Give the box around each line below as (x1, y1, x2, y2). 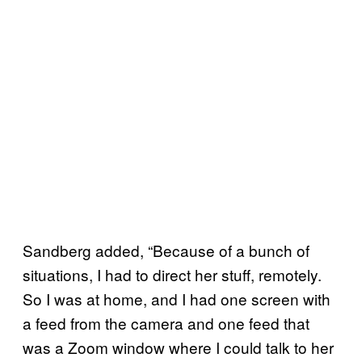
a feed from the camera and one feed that (23, 311, 309, 334)
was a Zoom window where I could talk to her (23, 335, 334, 358)
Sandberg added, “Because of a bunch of (23, 238, 309, 261)
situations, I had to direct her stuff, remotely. (23, 263, 322, 285)
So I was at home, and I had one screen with (23, 287, 330, 309)
